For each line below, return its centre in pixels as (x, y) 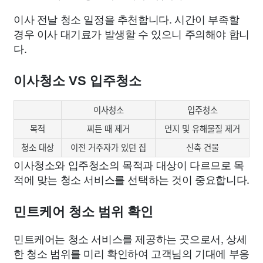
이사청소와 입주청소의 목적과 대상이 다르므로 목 (129, 164)
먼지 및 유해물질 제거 (202, 129)
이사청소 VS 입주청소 (77, 80)
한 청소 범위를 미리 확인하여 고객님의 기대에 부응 (131, 253)
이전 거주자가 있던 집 (108, 147)
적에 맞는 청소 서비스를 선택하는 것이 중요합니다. (131, 179)
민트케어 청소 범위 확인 (83, 211)
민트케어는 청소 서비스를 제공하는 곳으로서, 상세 (130, 238)
